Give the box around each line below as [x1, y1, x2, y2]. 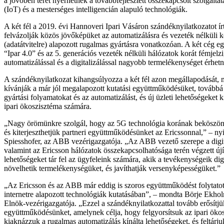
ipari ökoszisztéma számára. [4, 101, 91, 110]
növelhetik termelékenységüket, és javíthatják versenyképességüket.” [4, 163, 220, 172]
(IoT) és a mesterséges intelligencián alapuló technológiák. [4, 4, 187, 13]
